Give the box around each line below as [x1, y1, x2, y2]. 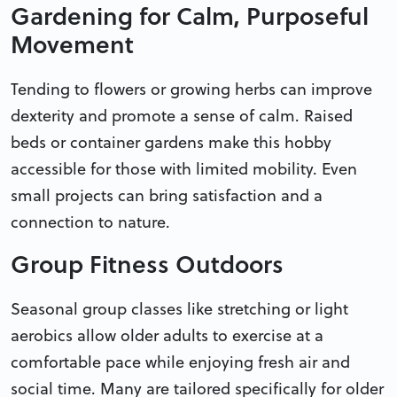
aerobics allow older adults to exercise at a [11, 323, 323, 346]
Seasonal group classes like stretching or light [11, 297, 348, 320]
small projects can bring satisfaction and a [11, 183, 323, 206]
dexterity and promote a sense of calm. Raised [11, 104, 353, 127]
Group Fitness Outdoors [11, 245, 284, 281]
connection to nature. [11, 210, 170, 233]
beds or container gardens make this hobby [11, 130, 331, 153]
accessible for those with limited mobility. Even [11, 157, 357, 180]
